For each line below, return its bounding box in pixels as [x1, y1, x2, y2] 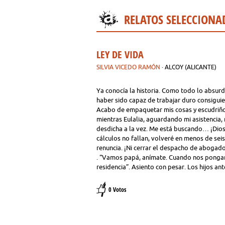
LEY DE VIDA [96, 48, 144, 61]
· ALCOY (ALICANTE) [160, 64, 218, 70]
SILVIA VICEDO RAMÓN [96, 64, 160, 70]
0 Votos [108, 185, 126, 194]
